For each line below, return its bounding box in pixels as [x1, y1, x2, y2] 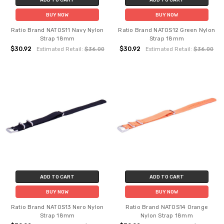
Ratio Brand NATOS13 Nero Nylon [10, 204, 104, 211]
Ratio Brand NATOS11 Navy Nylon [10, 26, 104, 33]
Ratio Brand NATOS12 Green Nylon [118, 26, 215, 33]
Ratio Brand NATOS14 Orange [125, 204, 208, 211]
